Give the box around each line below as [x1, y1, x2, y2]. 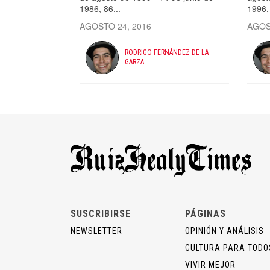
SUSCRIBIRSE [71, 207, 131, 219]
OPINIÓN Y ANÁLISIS [185, 225, 264, 236]
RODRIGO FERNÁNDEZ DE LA [124, 48, 209, 57]
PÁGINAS [185, 207, 226, 219]
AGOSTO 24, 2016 [80, 19, 151, 32]
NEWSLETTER [71, 225, 122, 236]
